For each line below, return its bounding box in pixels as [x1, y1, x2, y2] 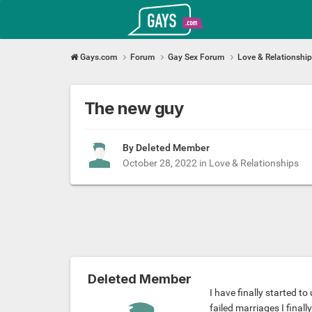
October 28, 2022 [122, 157, 197, 169]
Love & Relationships [208, 157, 299, 169]
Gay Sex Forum [167, 52, 226, 62]
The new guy [84, 97, 184, 118]
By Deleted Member [122, 142, 210, 154]
